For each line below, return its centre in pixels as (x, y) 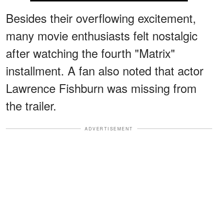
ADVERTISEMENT (109, 128)
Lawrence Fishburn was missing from (101, 88)
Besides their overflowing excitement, (101, 18)
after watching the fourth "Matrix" (91, 53)
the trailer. (31, 105)
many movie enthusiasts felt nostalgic (102, 35)
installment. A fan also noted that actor (105, 70)
